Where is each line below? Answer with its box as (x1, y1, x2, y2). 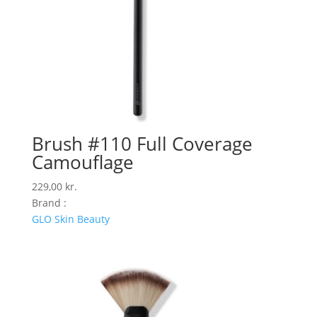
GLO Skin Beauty (31, 212, 110, 226)
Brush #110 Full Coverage (31, 131, 253, 157)
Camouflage (31, 149, 134, 175)
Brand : (31, 196, 67, 210)
